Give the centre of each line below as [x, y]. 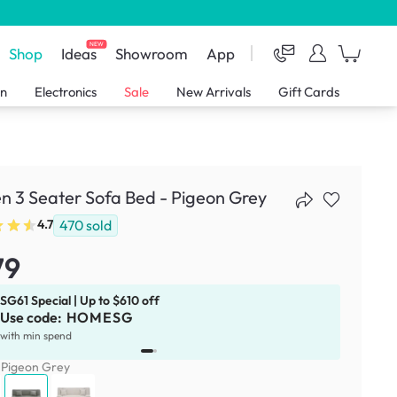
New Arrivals [214, 92]
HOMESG [99, 317]
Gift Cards [308, 92]
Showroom [152, 53]
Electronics [66, 92]
